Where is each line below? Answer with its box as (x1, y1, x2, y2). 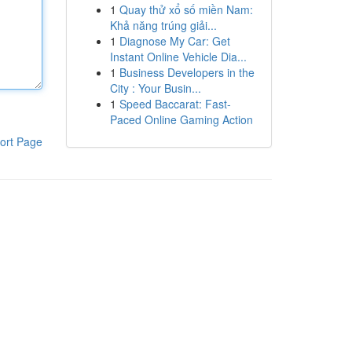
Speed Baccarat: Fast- (119, 96, 231, 112)
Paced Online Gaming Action (109, 112, 253, 127)
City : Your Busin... (109, 80, 201, 96)
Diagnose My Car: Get (119, 33, 230, 49)
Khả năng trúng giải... (109, 17, 217, 33)
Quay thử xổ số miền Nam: (119, 2, 253, 17)
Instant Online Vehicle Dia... (109, 49, 247, 64)
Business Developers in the (119, 64, 255, 80)
